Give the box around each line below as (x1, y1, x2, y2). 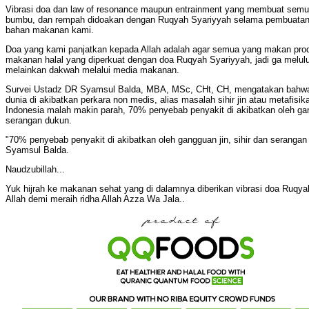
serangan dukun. (6, 115, 72, 126)
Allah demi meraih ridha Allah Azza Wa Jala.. (6, 194, 185, 205)
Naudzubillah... (6, 164, 65, 175)
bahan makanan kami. (6, 25, 94, 36)
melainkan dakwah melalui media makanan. (6, 65, 179, 76)
